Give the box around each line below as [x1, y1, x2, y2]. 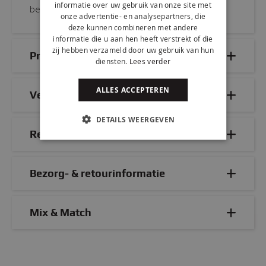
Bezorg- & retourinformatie [30, 166, 165, 179]
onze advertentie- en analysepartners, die [60, 11, 206, 20]
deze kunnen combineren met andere [68, 22, 198, 31]
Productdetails [30, 49, 103, 62]
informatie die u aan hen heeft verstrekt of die [53, 33, 213, 43]
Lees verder [129, 56, 171, 65]
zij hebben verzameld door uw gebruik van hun [52, 45, 214, 54]
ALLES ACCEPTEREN [96, 84, 170, 94]
